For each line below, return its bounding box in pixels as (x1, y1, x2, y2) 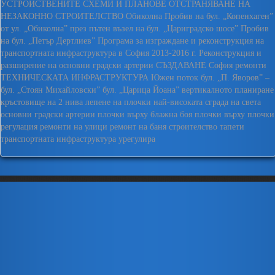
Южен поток (151, 73, 198, 82)
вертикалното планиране (182, 85, 274, 95)
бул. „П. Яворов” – (201, 73, 269, 82)
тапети (220, 122, 244, 131)
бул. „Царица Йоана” (103, 85, 179, 95)
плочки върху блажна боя (98, 110, 192, 119)
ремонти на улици (40, 122, 107, 131)
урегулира (118, 134, 155, 144)
